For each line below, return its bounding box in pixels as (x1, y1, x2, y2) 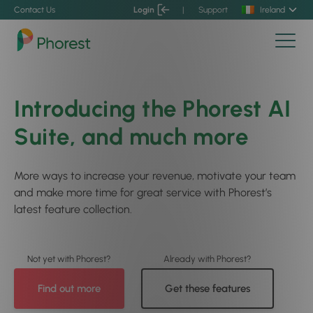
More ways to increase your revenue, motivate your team (14, 169, 296, 182)
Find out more (38, 282, 101, 295)
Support (198, 5, 228, 15)
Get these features (165, 282, 250, 295)
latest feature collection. (14, 203, 132, 216)
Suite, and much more (14, 123, 248, 150)
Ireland (260, 5, 285, 15)
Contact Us (14, 5, 55, 15)
